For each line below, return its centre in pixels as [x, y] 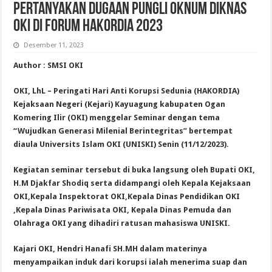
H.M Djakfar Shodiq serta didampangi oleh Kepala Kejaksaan [132, 183]
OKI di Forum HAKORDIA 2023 [88, 26]
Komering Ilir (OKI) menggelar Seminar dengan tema [117, 117]
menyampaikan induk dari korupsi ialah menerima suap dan [131, 262]
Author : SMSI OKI [49, 65]
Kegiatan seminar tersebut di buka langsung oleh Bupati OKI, [134, 169]
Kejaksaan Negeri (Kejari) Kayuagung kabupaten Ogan [120, 104]
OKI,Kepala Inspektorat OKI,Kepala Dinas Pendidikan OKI [127, 196]
